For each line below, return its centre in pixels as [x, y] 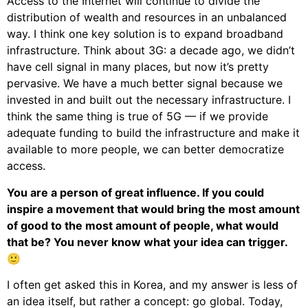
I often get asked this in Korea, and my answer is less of [152, 285]
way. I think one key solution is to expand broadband [145, 34]
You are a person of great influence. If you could [135, 192]
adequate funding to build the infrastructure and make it [153, 133]
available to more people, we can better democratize [145, 150]
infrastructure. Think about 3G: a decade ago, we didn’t [151, 51]
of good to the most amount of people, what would [143, 225]
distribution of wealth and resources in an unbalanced [147, 18]
